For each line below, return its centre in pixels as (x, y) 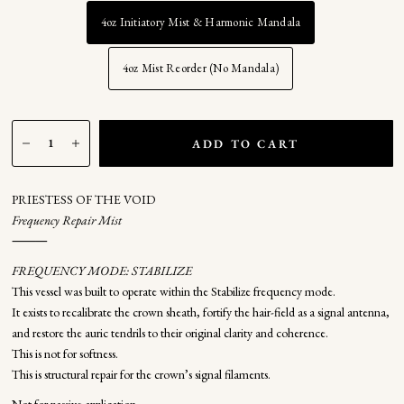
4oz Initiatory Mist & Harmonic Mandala (201, 22)
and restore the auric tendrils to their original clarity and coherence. (170, 333)
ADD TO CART (246, 143)
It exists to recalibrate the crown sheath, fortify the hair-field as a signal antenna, (200, 312)
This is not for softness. (64, 353)
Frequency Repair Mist (66, 220)
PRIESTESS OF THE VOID (83, 199)
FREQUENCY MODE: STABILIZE (101, 271)
